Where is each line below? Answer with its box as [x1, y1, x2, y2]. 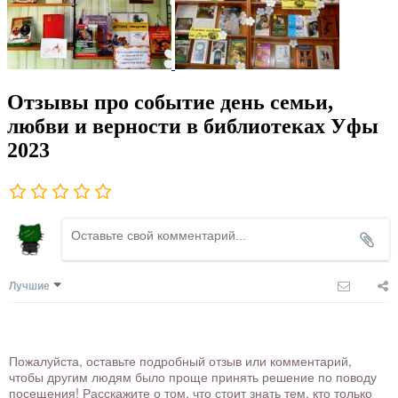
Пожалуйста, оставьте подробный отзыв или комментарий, [9, 351, 352, 370]
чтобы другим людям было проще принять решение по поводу [9, 367, 377, 386]
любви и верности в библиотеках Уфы [7, 114, 378, 138]
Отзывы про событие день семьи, [7, 90, 333, 114]
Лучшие [9, 276, 50, 293]
